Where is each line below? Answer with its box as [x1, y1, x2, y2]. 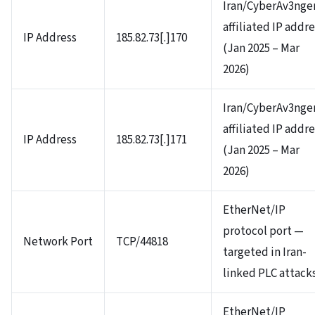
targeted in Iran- [223, 243, 307, 261]
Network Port [23, 233, 93, 250]
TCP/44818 [116, 233, 168, 250]
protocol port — [223, 222, 304, 240]
